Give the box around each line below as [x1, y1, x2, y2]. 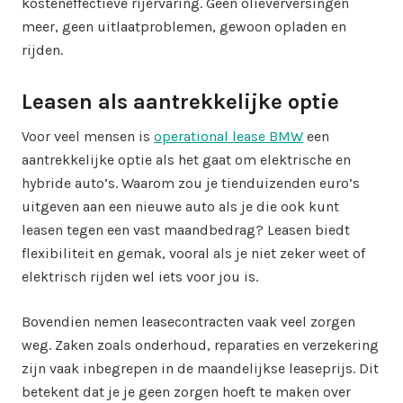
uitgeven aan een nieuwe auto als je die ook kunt [22, 197, 339, 215]
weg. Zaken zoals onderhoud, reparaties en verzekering [22, 336, 379, 354]
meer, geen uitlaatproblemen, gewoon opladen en [22, 17, 346, 35]
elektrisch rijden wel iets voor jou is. [22, 267, 258, 285]
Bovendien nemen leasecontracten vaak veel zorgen [22, 312, 355, 330]
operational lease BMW [154, 127, 303, 145]
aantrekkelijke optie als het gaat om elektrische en [22, 150, 351, 168]
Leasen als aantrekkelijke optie [22, 88, 339, 114]
